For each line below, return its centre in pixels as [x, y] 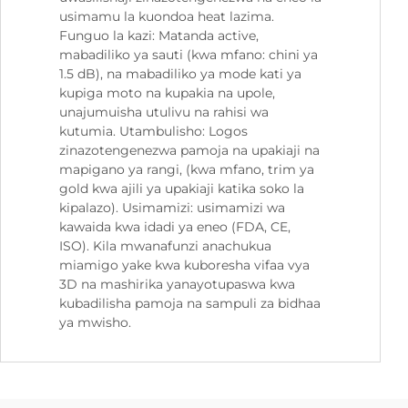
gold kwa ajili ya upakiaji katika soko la [182, 189]
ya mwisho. [95, 323]
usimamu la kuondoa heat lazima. [167, 17]
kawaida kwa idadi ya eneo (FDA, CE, [175, 227]
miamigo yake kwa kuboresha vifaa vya [184, 265]
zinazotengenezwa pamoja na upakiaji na [189, 151]
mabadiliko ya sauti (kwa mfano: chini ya [189, 55]
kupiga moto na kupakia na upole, [167, 93]
